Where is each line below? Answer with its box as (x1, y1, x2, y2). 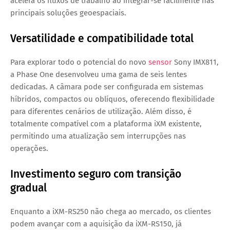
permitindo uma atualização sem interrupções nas (10, 131, 186, 141)
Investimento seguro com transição (10, 167, 181, 181)
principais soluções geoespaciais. (10, 8, 126, 18)
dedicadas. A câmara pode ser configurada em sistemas (10, 82, 203, 92)
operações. (10, 144, 48, 154)
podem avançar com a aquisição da (10, 219, 136, 229)
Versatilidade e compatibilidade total (10, 32, 194, 46)
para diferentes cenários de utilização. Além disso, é (10, 107, 191, 117)
